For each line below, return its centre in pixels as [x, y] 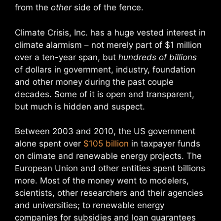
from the [33, 7]
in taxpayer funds [165, 144]
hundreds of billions [158, 57]
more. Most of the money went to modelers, [102, 181]
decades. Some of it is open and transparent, [105, 94]
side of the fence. [108, 7]
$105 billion [106, 144]
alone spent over [49, 144]
